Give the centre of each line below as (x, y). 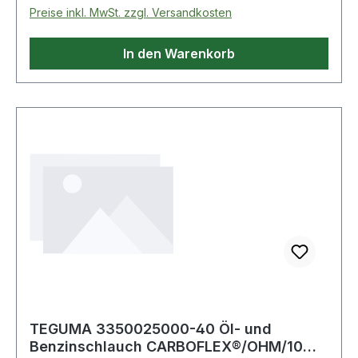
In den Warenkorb (179, 53)
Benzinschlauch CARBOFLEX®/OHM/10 (166, 346)
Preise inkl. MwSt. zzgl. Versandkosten (131, 12)
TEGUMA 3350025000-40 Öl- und (151, 328)
